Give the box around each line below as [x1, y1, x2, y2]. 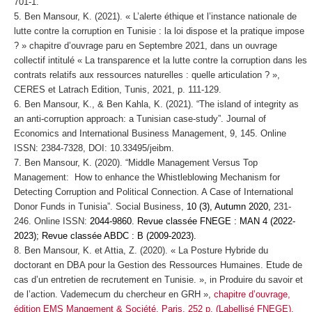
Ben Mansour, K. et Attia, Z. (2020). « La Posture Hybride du [24, 245, 268, 256]
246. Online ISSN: [13, 216, 87, 227]
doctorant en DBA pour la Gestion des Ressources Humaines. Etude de [13, 260, 302, 271]
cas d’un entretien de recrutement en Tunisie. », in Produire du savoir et [13, 274, 303, 286]
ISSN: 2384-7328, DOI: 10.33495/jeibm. [13, 143, 174, 154]
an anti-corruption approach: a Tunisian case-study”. [13, 114, 226, 125]
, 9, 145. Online [224, 128, 286, 139]
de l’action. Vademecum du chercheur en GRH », [13, 289, 214, 300]
